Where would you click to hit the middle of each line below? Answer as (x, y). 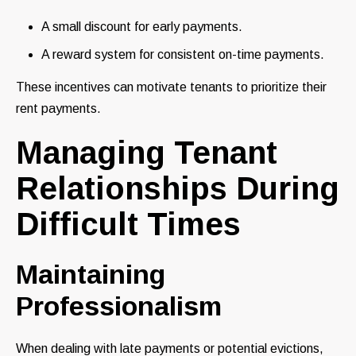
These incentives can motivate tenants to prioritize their (171, 87)
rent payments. (58, 109)
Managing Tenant (147, 153)
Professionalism (119, 306)
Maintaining (91, 275)
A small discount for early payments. (142, 27)
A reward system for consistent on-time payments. (183, 55)
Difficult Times (128, 224)
